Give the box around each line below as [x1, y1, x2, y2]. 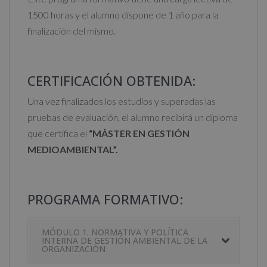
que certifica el [27, 128, 89, 139]
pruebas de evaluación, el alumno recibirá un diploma [27, 111, 238, 123]
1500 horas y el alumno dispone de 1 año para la [27, 9, 219, 21]
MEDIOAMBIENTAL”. [27, 144, 118, 156]
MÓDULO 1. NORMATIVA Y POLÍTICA [42, 226, 188, 238]
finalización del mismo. [27, 25, 116, 37]
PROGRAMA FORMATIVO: [27, 190, 183, 209]
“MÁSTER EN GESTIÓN [89, 128, 190, 139]
